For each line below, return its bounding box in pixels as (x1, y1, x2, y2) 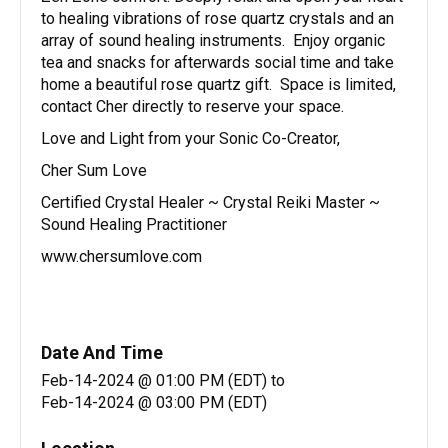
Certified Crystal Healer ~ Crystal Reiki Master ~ (41, 193, 380, 213)
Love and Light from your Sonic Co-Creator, (41, 129, 340, 149)
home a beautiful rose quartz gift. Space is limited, (41, 75, 396, 95)
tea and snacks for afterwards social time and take (41, 53, 394, 73)
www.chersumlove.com (41, 247, 210, 267)
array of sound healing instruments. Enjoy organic (41, 31, 385, 51)
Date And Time (41, 342, 163, 364)
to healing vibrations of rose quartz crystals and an (41, 9, 394, 29)
